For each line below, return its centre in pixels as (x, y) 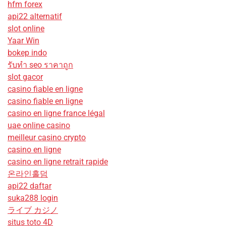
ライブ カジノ (33, 210)
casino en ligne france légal (56, 114)
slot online (26, 29)
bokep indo (27, 53)
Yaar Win (23, 41)
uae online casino (39, 126)
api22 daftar (30, 186)
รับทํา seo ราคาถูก (40, 65)
